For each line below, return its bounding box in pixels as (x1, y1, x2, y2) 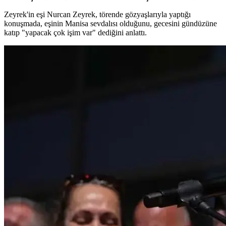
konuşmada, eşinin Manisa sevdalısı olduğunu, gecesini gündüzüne (4, 19, 217, 28)
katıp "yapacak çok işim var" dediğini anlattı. (4, 28, 147, 37)
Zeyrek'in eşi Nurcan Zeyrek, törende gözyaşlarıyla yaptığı (4, 10, 191, 19)
